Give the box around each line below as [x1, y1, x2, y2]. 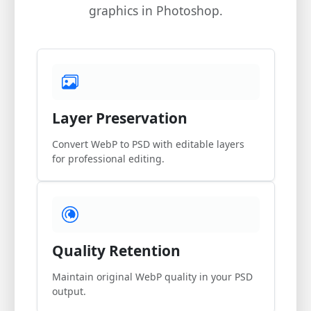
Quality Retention [51, 241, 180, 260]
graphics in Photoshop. [88, 1, 223, 19]
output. [51, 285, 86, 298]
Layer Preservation [51, 108, 187, 128]
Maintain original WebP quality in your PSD [51, 270, 253, 283]
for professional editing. [51, 151, 165, 165]
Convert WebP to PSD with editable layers [51, 137, 244, 151]
